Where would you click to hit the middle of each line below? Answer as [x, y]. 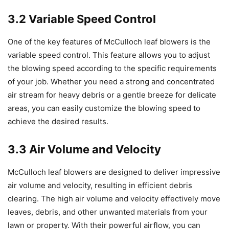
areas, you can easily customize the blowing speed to [104, 108]
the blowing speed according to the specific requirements [112, 68]
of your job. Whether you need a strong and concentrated [111, 81]
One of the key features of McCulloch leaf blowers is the [109, 41]
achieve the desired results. [58, 121]
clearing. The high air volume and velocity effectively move [114, 198]
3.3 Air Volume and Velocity [84, 149]
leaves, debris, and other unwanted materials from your [108, 212]
